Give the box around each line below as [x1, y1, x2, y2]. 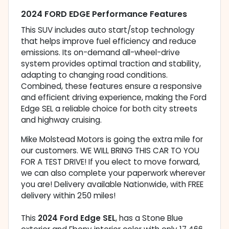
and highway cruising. [21, 114, 102, 126]
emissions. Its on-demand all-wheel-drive [21, 47, 180, 58]
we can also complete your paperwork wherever [21, 168, 205, 179]
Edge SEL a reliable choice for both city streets [21, 103, 197, 114]
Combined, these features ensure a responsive [21, 81, 202, 92]
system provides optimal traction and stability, [21, 58, 201, 70]
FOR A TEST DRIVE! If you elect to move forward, [21, 156, 200, 168]
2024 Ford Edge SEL [38, 213, 116, 224]
